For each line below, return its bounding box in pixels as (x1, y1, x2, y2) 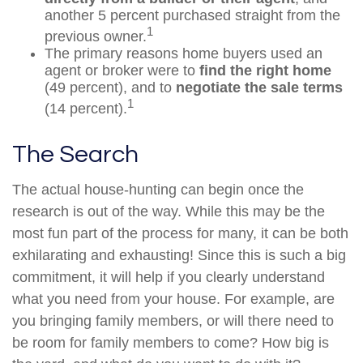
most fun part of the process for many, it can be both (12, 225, 348, 241)
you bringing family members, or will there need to (12, 313, 334, 329)
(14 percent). (45, 100, 127, 117)
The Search (12, 142, 139, 167)
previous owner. (45, 28, 147, 45)
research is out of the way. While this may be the (12, 203, 325, 220)
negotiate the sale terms (176, 79, 343, 96)
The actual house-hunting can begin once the (12, 181, 304, 198)
